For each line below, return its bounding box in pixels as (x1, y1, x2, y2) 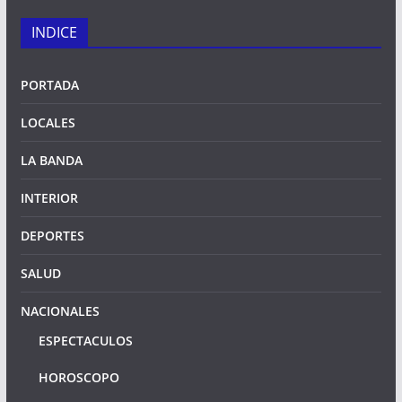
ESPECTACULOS (38, 332, 133, 349)
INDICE (31, 22, 77, 42)
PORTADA (20, 76, 79, 93)
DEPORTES (20, 227, 84, 244)
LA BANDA (20, 152, 83, 169)
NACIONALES (20, 302, 100, 319)
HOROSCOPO (38, 369, 119, 386)
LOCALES (20, 114, 75, 131)
